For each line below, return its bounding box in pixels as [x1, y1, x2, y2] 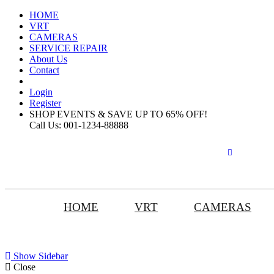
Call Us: [29, 120, 61, 130]
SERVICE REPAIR [29, 43, 108, 53]
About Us [29, 54, 67, 64]
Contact [29, 65, 59, 75]
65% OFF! [166, 109, 207, 119]
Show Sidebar [11, 251, 68, 261]
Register [29, 98, 61, 108]
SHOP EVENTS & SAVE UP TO [29, 109, 166, 119]
